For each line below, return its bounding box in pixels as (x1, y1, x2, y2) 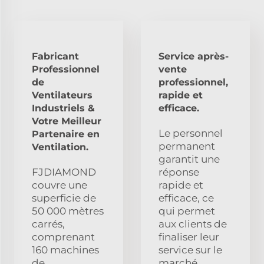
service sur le (159, 243, 222, 256)
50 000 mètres (32, 204, 104, 217)
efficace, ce (159, 192, 214, 204)
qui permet (159, 204, 215, 217)
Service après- (159, 50, 229, 62)
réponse (159, 166, 199, 178)
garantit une (159, 153, 220, 165)
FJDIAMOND (32, 166, 96, 178)
